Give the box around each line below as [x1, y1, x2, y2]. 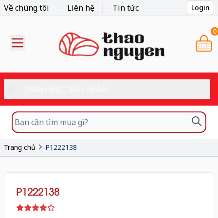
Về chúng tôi [4, 2, 49, 13]
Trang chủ [4, 143, 36, 152]
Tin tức [112, 2, 139, 13]
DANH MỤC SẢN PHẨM [23, 84, 109, 95]
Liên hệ [67, 2, 94, 13]
